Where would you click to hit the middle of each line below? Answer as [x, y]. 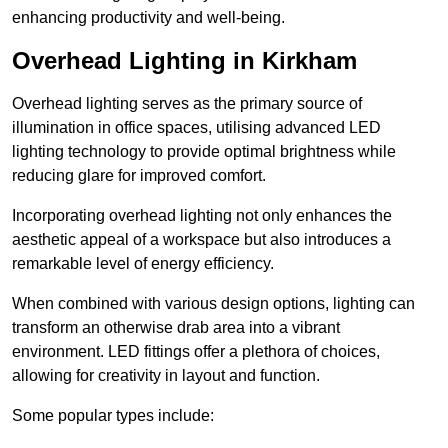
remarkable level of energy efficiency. [143, 264]
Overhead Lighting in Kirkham [184, 61]
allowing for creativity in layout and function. [166, 376]
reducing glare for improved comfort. [139, 176]
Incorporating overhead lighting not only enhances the [202, 216]
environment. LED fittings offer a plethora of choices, [196, 352]
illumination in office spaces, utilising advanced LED [196, 128]
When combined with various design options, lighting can [213, 304]
